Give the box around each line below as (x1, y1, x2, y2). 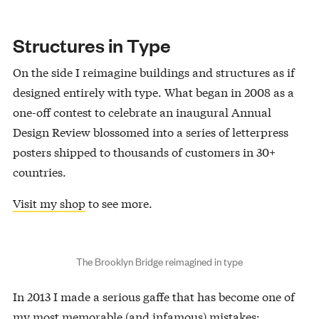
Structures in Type (12, 33, 171, 58)
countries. (12, 163, 66, 180)
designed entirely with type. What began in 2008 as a (12, 83, 294, 100)
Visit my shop (12, 194, 85, 211)
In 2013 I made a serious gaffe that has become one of (12, 287, 295, 304)
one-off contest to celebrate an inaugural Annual (12, 103, 271, 120)
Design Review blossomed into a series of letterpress (12, 123, 288, 140)
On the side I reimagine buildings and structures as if (12, 63, 295, 80)
